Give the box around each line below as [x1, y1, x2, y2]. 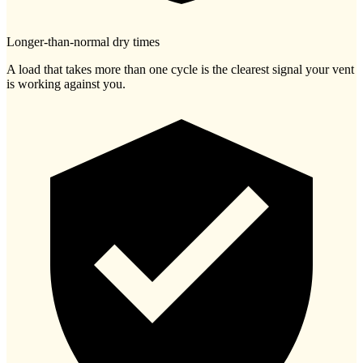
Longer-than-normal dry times [6, 34, 160, 49]
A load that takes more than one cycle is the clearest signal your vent [6, 62, 354, 76]
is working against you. [6, 76, 126, 91]
